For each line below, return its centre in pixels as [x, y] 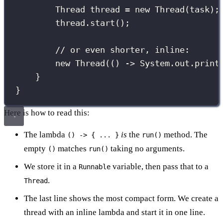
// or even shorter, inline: [123, 50]
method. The [185, 134]
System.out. [165, 63]
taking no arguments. [147, 148]
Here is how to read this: [47, 112]
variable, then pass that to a [160, 166]
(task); [202, 10]
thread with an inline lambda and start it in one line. [114, 212]
